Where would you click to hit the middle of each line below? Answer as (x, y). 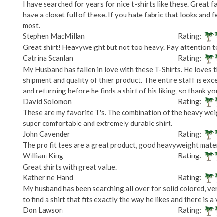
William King (43, 155)
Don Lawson (43, 210)
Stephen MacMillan (54, 36)
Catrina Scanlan (48, 58)
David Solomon (47, 101)
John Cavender (46, 133)
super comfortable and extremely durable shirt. (98, 123)
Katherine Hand (48, 178)
